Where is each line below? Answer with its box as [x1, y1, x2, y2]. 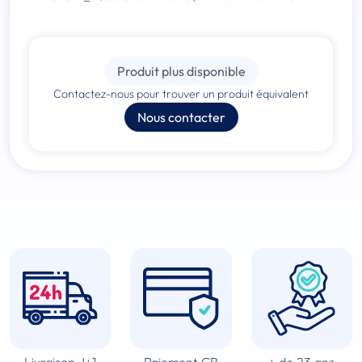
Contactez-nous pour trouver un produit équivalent [53, 86, 309, 101]
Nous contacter [137, 108, 225, 125]
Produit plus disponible [116, 62, 246, 79]
